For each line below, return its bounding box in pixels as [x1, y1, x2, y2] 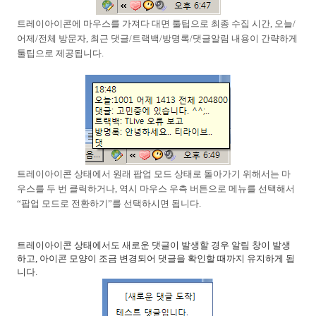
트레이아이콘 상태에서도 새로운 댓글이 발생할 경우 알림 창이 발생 [17, 240, 291, 250]
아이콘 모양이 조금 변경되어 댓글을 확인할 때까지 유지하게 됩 [39, 253, 295, 264]
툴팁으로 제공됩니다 [17, 48, 102, 59]
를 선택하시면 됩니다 [112, 198, 199, 209]
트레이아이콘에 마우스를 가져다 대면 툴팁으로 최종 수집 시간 [17, 18, 270, 29]
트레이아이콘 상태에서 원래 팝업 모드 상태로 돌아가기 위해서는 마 [17, 169, 291, 179]
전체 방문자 [38, 33, 86, 44]
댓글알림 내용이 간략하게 [193, 33, 298, 44]
